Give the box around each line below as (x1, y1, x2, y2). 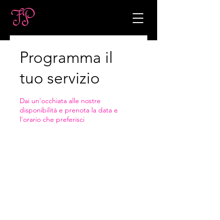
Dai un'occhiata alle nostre (20, 96, 101, 105)
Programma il (20, 48, 113, 67)
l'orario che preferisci (20, 115, 84, 124)
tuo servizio (20, 69, 100, 87)
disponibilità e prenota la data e (20, 106, 118, 114)
